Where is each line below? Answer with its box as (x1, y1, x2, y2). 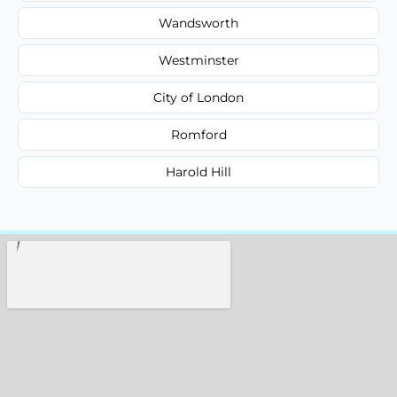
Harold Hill (166, 163, 231, 180)
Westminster (158, 51, 239, 68)
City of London (153, 89, 244, 105)
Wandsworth (159, 14, 238, 31)
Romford (170, 126, 227, 143)
